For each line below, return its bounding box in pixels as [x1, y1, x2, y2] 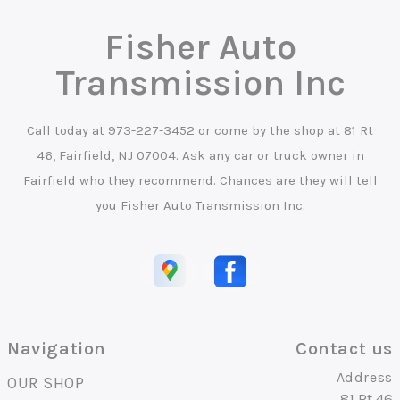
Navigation [7, 338, 106, 360]
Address [336, 369, 393, 387]
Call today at [27, 122, 108, 139]
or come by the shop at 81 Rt [195, 122, 373, 139]
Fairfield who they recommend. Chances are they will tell [22, 172, 378, 189]
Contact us [296, 338, 393, 360]
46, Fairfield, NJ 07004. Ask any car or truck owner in [36, 147, 364, 164]
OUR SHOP [7, 373, 85, 394]
